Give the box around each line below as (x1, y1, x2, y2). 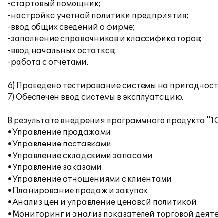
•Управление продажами (7, 127, 111, 137)
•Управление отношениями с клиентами (7, 174, 172, 184)
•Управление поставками (7, 139, 111, 149)
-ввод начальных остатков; (7, 46, 116, 55)
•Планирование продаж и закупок (7, 186, 148, 196)
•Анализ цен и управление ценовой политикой (7, 198, 197, 207)
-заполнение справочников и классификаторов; (7, 34, 202, 44)
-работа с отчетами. (7, 57, 88, 67)
